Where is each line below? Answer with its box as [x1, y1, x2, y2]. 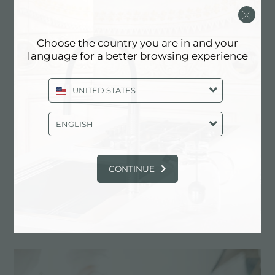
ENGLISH [55, 119, 93, 129]
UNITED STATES [72, 85, 136, 95]
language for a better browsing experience [27, 50, 248, 62]
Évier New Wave [14, 176, 94, 188]
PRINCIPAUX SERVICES [53, 217, 222, 232]
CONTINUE [109, 164, 155, 174]
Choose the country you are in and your [37, 37, 238, 49]
